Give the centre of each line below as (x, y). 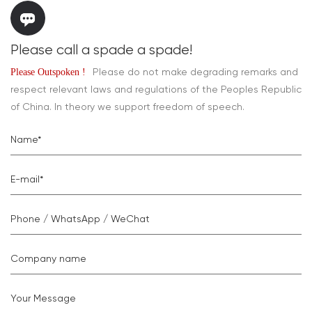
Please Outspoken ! (48, 72)
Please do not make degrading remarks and (195, 71)
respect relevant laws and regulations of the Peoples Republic (156, 89)
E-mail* (27, 179)
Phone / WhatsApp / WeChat (80, 218)
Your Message (43, 298)
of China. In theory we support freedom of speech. (127, 106)
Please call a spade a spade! (101, 49)
